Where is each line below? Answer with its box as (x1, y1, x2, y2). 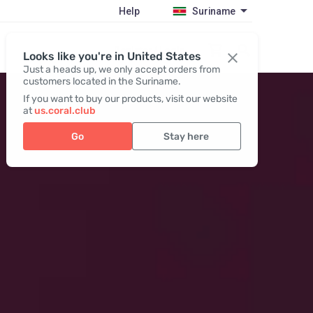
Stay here (163, 130, 210, 143)
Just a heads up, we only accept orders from (22, 64, 220, 75)
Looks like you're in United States (22, 50, 201, 63)
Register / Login (113, 44, 185, 56)
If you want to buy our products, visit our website (22, 93, 238, 105)
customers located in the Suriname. (22, 75, 181, 87)
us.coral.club (34, 105, 96, 117)
